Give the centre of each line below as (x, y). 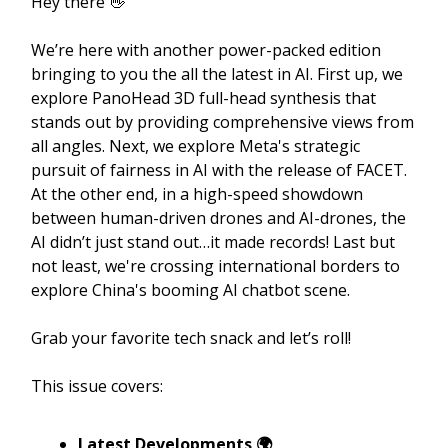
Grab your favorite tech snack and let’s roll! (191, 338)
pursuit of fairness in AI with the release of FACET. (219, 170)
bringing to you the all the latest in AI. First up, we (217, 74)
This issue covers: (97, 386)
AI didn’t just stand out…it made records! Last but (213, 242)
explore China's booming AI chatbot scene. (190, 290)
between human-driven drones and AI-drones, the (218, 218)
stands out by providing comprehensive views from (222, 122)
